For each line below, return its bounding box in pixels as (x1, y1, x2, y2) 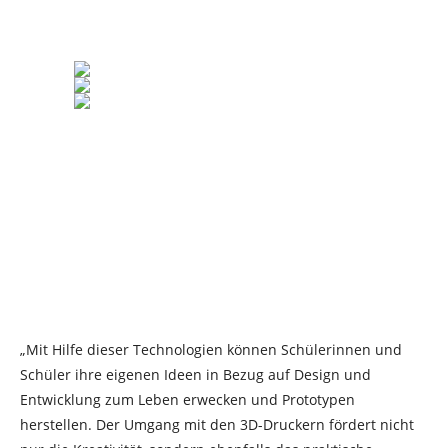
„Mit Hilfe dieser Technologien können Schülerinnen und (20, 340, 402, 359)
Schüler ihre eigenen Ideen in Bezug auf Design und (20, 365, 371, 384)
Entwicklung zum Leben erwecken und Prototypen (20, 390, 355, 409)
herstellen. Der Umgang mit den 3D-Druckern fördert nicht (20, 415, 414, 434)
